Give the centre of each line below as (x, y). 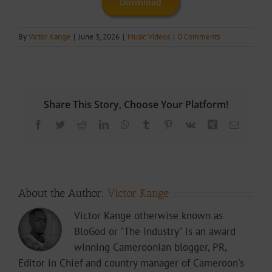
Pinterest (189, 124)
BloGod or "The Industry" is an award (155, 232)
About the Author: (63, 193)
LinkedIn (125, 124)
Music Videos (149, 37)
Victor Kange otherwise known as (148, 216)
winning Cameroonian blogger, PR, (150, 247)
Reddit (99, 124)
